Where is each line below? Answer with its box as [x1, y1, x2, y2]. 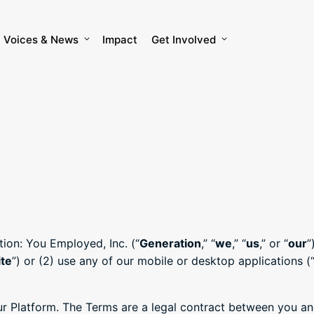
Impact [102, 33, 137, 47]
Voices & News [4, 33, 78, 47]
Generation [139, 236, 201, 251]
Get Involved [151, 33, 216, 47]
